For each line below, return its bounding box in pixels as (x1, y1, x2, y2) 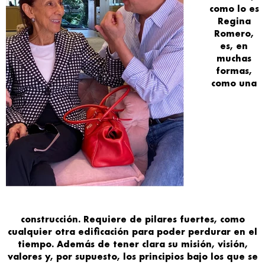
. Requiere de (77, 214, 142, 225)
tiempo (17, 238, 51, 250)
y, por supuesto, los (41, 251, 139, 263)
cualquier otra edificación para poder (8, 226, 185, 238)
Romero (214, 28, 251, 40)
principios (138, 251, 187, 263)
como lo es (209, 3, 259, 15)
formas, (216, 65, 252, 77)
